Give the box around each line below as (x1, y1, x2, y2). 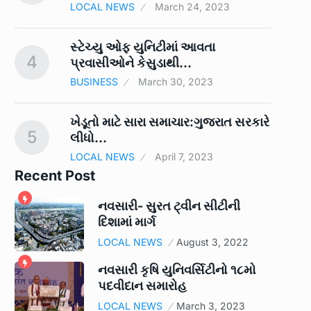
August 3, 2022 (176, 236, 249, 249)
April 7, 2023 (155, 151, 213, 163)
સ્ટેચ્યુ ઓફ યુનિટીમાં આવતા (70, 40, 215, 55)
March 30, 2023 (138, 76, 213, 88)
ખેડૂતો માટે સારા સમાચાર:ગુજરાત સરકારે (70, 115, 269, 130)
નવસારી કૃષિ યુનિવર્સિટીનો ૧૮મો (98, 262, 256, 278)
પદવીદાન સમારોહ (98, 278, 187, 294)
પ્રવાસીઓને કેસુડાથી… (70, 56, 192, 71)
